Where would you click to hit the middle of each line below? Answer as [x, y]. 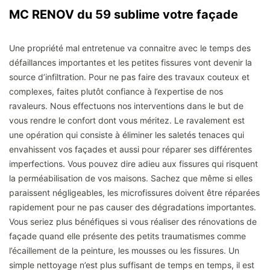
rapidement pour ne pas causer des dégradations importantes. [133, 207]
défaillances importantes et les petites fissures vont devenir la [130, 62]
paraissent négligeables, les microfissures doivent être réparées [134, 192]
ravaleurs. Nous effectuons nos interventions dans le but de [126, 105]
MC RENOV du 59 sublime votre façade [124, 14]
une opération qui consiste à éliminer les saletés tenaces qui [127, 134]
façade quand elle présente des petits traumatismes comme [127, 236]
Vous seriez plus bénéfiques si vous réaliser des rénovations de [133, 221]
